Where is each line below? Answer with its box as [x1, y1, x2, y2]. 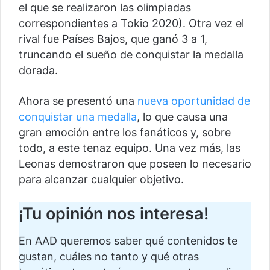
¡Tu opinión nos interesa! [19, 204, 209, 224]
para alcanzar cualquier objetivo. [19, 173, 187, 186]
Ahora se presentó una [19, 95, 137, 108]
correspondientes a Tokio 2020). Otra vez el [19, 17, 244, 30]
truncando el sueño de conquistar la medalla [19, 48, 243, 61]
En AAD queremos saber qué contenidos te [19, 234, 237, 247]
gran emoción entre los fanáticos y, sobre [19, 126, 231, 139]
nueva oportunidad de [137, 95, 250, 108]
